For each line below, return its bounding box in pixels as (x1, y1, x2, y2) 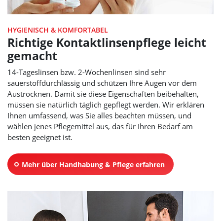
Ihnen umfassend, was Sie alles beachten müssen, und (7, 110, 191, 121)
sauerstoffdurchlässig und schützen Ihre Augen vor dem (7, 78, 197, 88)
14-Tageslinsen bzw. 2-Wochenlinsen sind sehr (7, 67, 166, 77)
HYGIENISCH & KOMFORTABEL (7, 25, 108, 35)
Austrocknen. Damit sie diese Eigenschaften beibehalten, (7, 89, 199, 99)
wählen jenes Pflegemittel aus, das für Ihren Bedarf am (7, 121, 193, 132)
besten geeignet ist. (7, 132, 73, 143)
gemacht (7, 48, 57, 64)
